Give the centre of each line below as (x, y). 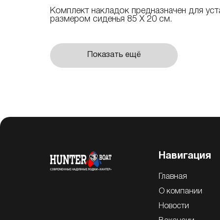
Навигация (185, 156)
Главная (173, 177)
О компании (180, 191)
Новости (174, 206)
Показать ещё (114, 55)
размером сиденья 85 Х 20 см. (111, 19)
